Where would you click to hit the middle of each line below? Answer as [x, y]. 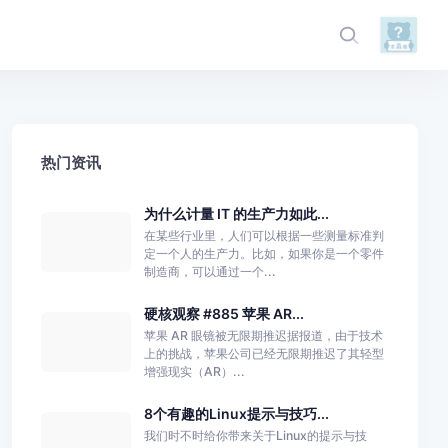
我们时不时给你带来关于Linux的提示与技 [255, 435]
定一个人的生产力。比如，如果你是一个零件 [263, 253]
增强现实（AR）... [194, 371]
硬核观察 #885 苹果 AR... [223, 313]
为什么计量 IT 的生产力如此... [236, 213]
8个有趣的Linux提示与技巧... [236, 413]
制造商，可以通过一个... [209, 271]
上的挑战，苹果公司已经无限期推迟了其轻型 [263, 353]
